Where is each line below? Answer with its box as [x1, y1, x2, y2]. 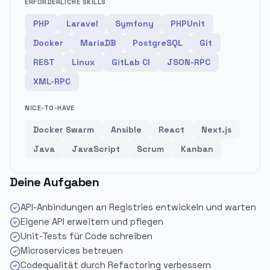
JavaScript [72, 143, 120, 154]
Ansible [111, 124, 142, 135]
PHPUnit [171, 18, 205, 29]
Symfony [115, 18, 154, 29]
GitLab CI [111, 57, 150, 67]
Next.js [201, 124, 231, 135]
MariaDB [80, 37, 116, 48]
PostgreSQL [133, 37, 183, 48]
